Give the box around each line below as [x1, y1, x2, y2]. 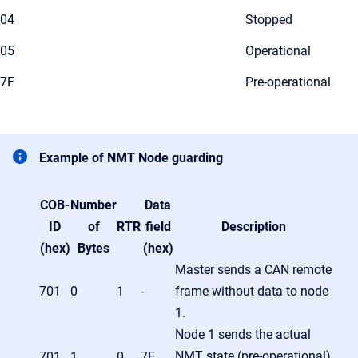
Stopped [245, 11, 292, 27]
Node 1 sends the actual [175, 326, 311, 342]
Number [70, 197, 117, 213]
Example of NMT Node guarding [39, 149, 223, 165]
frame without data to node [175, 283, 328, 299]
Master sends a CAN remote [175, 261, 332, 277]
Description [221, 218, 286, 234]
